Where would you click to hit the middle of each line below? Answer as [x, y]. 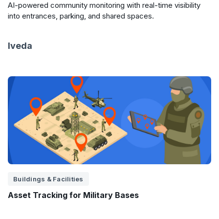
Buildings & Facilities [48, 179]
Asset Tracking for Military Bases [73, 195]
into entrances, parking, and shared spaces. [81, 16]
